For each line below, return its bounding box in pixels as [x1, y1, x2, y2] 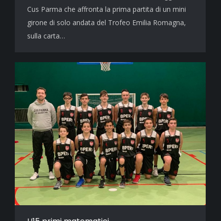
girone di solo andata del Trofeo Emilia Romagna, [27, 18, 186, 28]
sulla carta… [27, 31, 65, 41]
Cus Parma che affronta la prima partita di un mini [27, 4, 186, 14]
